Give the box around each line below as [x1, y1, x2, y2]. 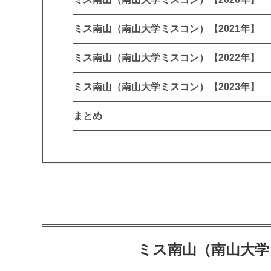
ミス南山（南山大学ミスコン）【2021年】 [73, 24, 260, 34]
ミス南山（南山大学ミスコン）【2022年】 [73, 53, 260, 64]
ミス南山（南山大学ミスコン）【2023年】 [73, 82, 260, 93]
